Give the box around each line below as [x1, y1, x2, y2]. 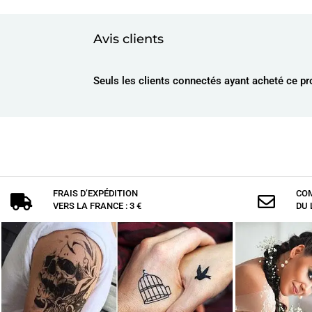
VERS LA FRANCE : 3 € [53, 200, 142, 211]
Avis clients [93, 31, 164, 47]
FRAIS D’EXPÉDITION [53, 187, 139, 198]
